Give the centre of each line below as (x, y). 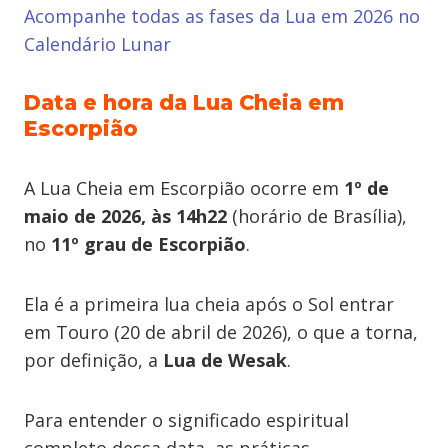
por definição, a (93, 360)
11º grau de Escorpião (148, 244)
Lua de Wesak (225, 360)
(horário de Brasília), (317, 216)
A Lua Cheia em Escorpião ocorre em (184, 188)
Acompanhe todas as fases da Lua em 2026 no (222, 16)
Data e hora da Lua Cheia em (184, 102)
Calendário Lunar (97, 44)
